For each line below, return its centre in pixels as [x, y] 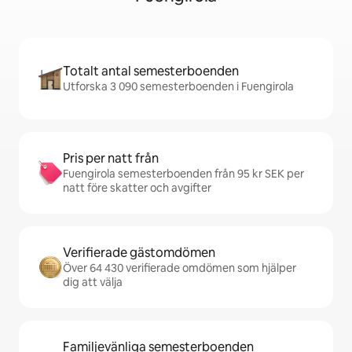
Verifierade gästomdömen [139, 253]
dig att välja [93, 282]
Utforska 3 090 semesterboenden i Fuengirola [178, 86]
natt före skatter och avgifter [137, 188]
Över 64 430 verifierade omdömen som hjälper [180, 268]
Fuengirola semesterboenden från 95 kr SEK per [183, 174]
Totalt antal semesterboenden [151, 71]
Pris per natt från [111, 158]
